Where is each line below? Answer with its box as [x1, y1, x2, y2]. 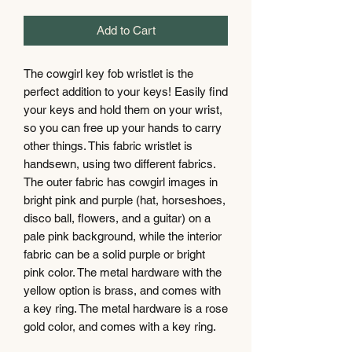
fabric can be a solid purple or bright [24, 247, 205, 261]
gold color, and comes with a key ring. [24, 319, 216, 333]
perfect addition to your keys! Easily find [24, 84, 228, 98]
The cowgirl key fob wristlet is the [24, 66, 193, 80]
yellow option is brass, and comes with [24, 283, 221, 297]
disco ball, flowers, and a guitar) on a [24, 211, 211, 225]
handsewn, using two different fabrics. [24, 156, 215, 170]
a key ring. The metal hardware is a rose [24, 301, 228, 315]
